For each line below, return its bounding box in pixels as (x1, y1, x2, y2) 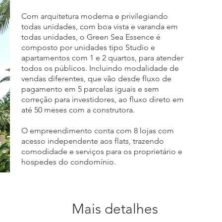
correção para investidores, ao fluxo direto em (21, 95, 184, 104)
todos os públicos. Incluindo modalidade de (21, 63, 179, 73)
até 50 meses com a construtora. (21, 105, 135, 114)
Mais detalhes (72, 201, 158, 217)
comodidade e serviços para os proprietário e (21, 147, 182, 156)
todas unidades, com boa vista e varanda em (21, 22, 178, 31)
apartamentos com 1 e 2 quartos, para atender (21, 53, 183, 62)
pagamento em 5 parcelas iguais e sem (21, 84, 159, 94)
